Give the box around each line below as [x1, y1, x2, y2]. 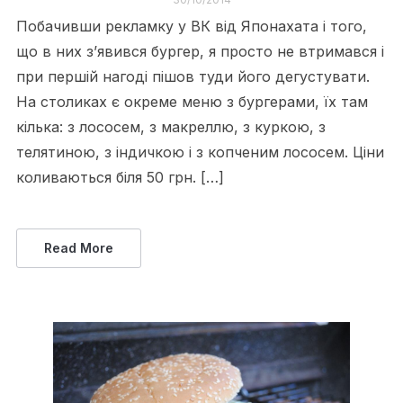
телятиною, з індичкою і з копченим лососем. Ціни [15, 142, 384, 161]
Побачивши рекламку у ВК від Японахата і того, [15, 16, 367, 35]
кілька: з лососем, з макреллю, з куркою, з [15, 117, 326, 136]
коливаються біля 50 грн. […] [15, 167, 224, 186]
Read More [43, 239, 113, 255]
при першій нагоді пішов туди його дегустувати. [15, 67, 370, 85]
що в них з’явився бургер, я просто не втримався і [15, 41, 384, 60]
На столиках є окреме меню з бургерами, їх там [15, 92, 368, 111]
